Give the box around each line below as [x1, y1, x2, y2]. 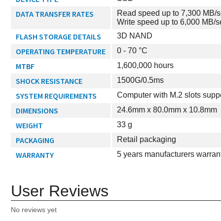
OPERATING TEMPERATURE [16, 46, 106, 57]
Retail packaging [117, 135, 176, 144]
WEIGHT [16, 120, 43, 131]
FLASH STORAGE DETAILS [16, 32, 101, 42]
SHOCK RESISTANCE [16, 76, 82, 86]
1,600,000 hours [117, 61, 174, 70]
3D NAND [117, 32, 152, 40]
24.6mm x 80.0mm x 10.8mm [117, 106, 217, 114]
